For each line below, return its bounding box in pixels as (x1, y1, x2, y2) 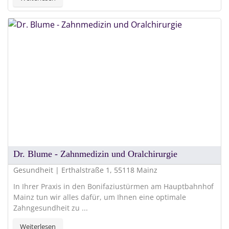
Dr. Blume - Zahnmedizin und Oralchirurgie (13, 149, 177, 159)
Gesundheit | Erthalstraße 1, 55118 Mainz (13, 165, 157, 175)
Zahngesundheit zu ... (13, 203, 88, 213)
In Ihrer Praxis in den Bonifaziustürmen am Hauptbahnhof (13, 181, 214, 192)
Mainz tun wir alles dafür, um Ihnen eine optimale (13, 192, 186, 202)
